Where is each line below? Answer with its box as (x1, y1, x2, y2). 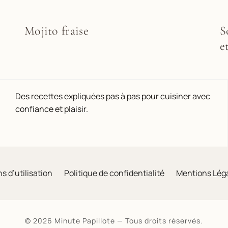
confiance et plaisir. (15, 103, 88, 115)
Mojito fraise (24, 23, 89, 38)
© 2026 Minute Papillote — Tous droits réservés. (25, 216, 203, 225)
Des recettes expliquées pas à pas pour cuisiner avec (15, 91, 210, 102)
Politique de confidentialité (64, 167, 164, 179)
